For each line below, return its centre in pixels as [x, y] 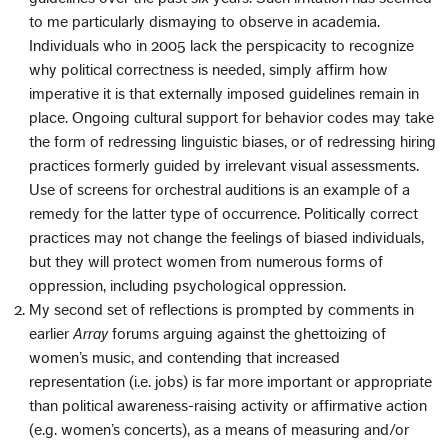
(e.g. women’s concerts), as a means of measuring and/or [219, 429]
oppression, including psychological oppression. [188, 285]
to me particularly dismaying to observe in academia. [205, 21]
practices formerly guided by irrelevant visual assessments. [224, 165]
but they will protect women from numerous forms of [206, 261]
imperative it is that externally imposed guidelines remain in [224, 93]
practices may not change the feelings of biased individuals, [227, 237]
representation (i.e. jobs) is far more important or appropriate [231, 381]
